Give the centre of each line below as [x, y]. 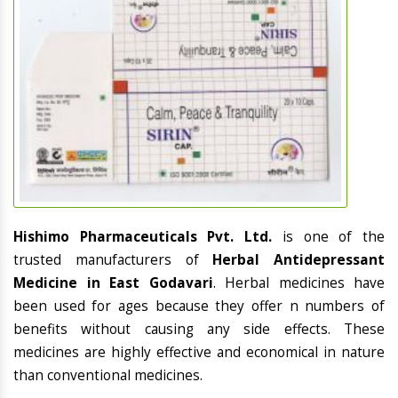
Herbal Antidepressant [298, 260]
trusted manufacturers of [113, 260]
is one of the [334, 237]
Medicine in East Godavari [113, 283]
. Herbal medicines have [298, 283]
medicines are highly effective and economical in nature [199, 353]
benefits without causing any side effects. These [199, 330]
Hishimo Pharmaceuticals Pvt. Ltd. [148, 237]
